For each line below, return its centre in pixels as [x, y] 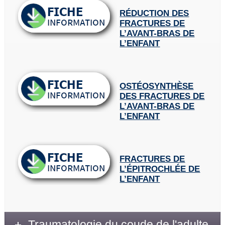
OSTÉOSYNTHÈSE [157, 86]
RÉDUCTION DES [154, 13]
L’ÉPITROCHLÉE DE [160, 169]
